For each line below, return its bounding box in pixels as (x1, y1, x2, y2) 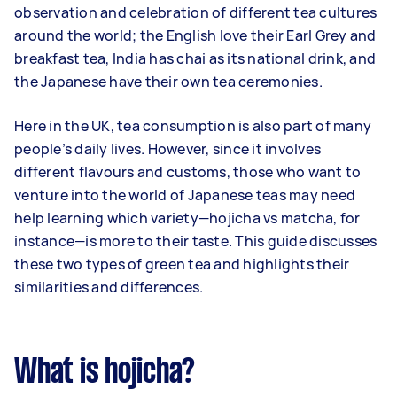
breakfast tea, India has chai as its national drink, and (14, 49, 376, 68)
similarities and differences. (14, 277, 204, 297)
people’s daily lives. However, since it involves (14, 139, 321, 159)
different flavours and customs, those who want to (14, 162, 362, 182)
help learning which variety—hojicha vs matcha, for (14, 208, 361, 228)
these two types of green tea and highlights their (14, 254, 350, 274)
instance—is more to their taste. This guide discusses (14, 231, 378, 251)
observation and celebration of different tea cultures (14, 3, 378, 22)
